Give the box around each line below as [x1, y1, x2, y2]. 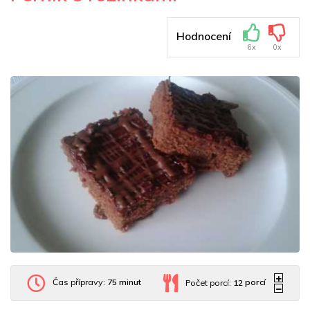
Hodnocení [176, 28, 232, 43]
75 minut [107, 277, 142, 288]
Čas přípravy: [51, 277, 108, 288]
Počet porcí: [183, 277, 234, 288]
